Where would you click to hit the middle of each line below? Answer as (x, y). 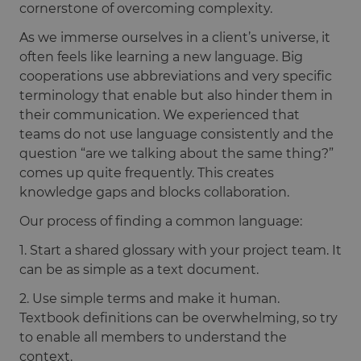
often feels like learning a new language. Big (161, 56)
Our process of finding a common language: (161, 221)
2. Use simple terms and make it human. (149, 298)
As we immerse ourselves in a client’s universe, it (175, 37)
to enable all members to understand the (153, 337)
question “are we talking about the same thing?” (176, 153)
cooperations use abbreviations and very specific (176, 76)
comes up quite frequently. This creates (147, 172)
